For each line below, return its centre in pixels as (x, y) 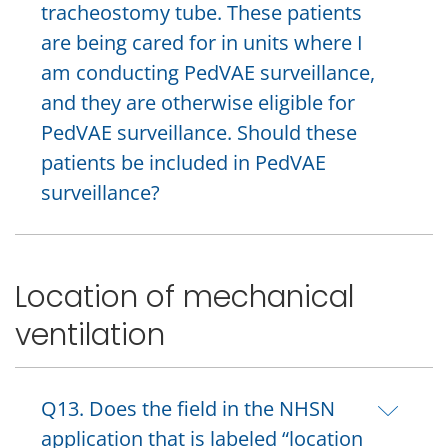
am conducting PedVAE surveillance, (208, 73)
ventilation (90, 334)
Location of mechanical (184, 296)
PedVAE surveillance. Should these (199, 133)
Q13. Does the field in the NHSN (188, 408)
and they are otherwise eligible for (198, 103)
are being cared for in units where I (202, 43)
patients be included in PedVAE (183, 163)
